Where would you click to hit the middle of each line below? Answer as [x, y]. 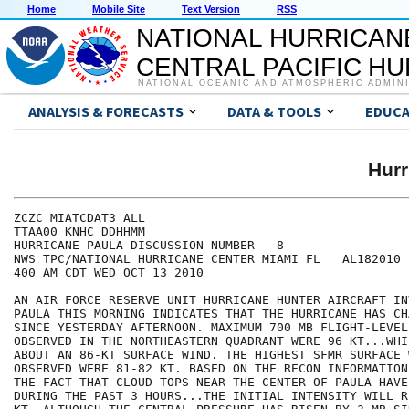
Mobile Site [119, 10]
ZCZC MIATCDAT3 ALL [79, 218]
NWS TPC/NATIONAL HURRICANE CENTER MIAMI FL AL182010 [207, 259]
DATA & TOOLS [274, 112]
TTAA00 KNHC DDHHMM [79, 232]
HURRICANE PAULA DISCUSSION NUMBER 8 [149, 246]
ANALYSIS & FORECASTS [106, 112]
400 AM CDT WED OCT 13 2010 [109, 273]
